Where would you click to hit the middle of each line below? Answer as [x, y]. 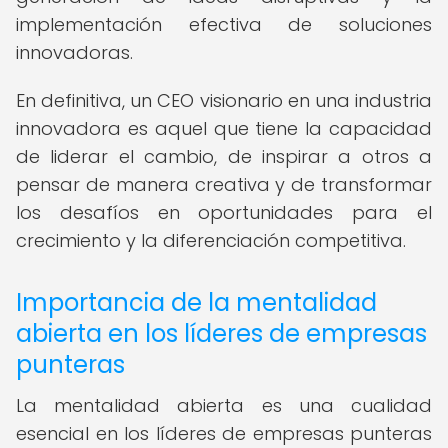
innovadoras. [74, 52]
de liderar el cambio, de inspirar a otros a [224, 156]
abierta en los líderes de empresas [221, 333]
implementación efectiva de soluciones [224, 24]
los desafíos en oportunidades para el [224, 212]
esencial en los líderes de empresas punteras [224, 433]
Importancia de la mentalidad [196, 302]
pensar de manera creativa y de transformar [224, 184]
